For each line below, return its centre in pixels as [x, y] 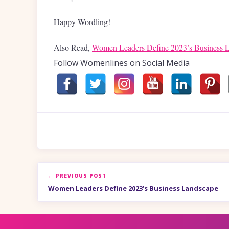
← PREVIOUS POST [77, 176]
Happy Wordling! [82, 22]
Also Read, [73, 48]
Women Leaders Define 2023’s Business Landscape [133, 188]
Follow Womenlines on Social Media [122, 63]
